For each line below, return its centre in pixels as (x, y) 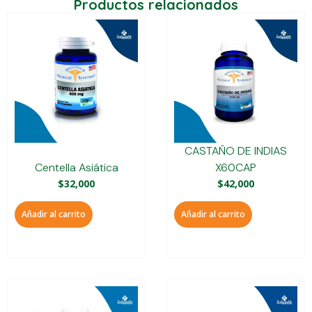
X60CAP (236, 168)
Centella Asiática (76, 168)
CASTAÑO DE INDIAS (236, 151)
